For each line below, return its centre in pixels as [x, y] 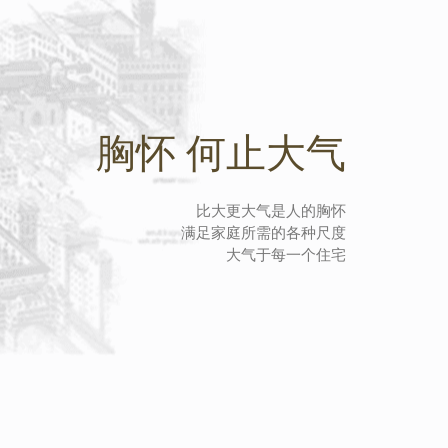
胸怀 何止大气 [221, 153]
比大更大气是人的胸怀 [271, 210]
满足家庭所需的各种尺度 [263, 232]
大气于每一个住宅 [286, 254]
